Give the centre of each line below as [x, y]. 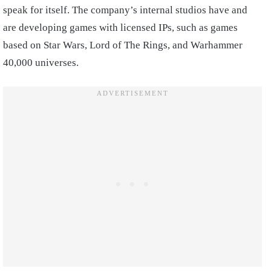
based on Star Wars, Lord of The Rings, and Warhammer [123, 45]
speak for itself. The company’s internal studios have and [125, 10]
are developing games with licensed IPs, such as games [120, 27]
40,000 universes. [42, 62]
